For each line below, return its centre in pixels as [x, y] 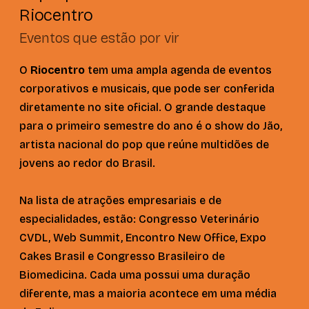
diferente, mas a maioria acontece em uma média [148, 294]
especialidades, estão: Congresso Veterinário [139, 219]
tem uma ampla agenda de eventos [178, 70]
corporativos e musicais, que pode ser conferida [147, 89]
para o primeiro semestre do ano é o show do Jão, [151, 126]
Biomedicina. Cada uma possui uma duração [135, 275]
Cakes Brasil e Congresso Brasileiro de [122, 257]
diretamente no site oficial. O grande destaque [142, 108]
